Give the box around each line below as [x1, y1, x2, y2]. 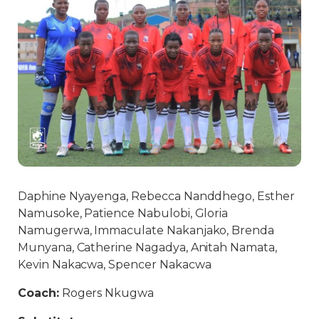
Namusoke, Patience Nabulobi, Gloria [18, 206, 229, 220]
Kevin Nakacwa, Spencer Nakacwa [18, 257, 211, 271]
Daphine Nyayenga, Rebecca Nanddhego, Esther [18, 189, 295, 203]
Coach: [18, 286, 59, 300]
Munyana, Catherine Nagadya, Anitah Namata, [18, 240, 277, 254]
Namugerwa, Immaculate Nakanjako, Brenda [18, 223, 275, 237]
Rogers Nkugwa [58, 286, 155, 300]
